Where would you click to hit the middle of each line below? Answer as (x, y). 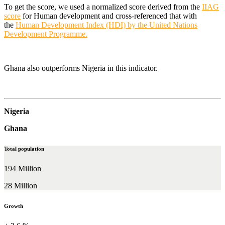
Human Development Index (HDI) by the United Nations (106, 25)
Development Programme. (46, 34)
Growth (14, 206)
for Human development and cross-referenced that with (109, 16)
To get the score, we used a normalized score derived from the (103, 7)
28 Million (21, 185)
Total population (24, 148)
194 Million (23, 168)
